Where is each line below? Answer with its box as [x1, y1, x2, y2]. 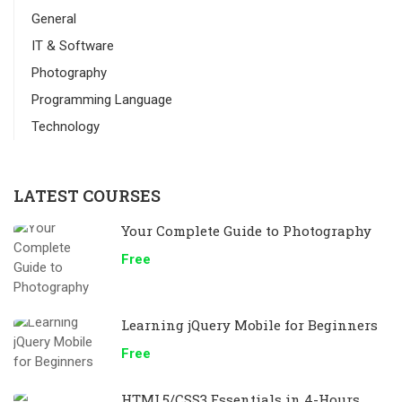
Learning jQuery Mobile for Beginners [121, 316, 378, 334]
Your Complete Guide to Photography [121, 222, 371, 240]
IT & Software [31, 38, 114, 54]
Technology [31, 118, 100, 135]
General [31, 11, 76, 27]
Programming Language [31, 92, 172, 108]
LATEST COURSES [13, 185, 161, 206]
